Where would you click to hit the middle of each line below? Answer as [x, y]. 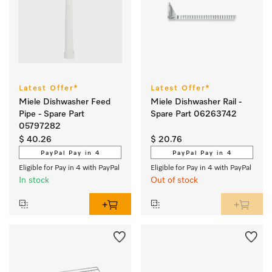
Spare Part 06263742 [194, 114]
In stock [34, 180]
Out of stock [174, 180]
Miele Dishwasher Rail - [196, 102]
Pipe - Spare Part [52, 114]
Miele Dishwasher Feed [65, 102]
